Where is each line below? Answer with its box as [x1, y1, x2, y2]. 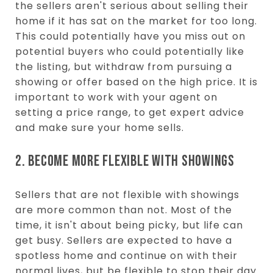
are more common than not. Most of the [15, 202, 232, 217]
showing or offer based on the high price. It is [15, 75, 258, 89]
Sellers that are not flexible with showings [15, 187, 239, 202]
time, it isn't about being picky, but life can [15, 218, 243, 232]
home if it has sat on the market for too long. [15, 14, 257, 28]
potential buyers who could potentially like [15, 44, 244, 58]
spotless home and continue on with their [15, 248, 238, 263]
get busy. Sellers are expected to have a [15, 233, 232, 247]
